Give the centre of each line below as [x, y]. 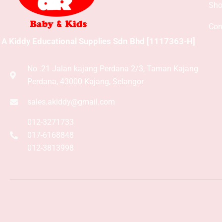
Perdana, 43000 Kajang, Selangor [85, 82]
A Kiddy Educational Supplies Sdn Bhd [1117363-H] [98, 41]
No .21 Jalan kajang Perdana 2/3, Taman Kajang [113, 69]
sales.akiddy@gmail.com [71, 102]
